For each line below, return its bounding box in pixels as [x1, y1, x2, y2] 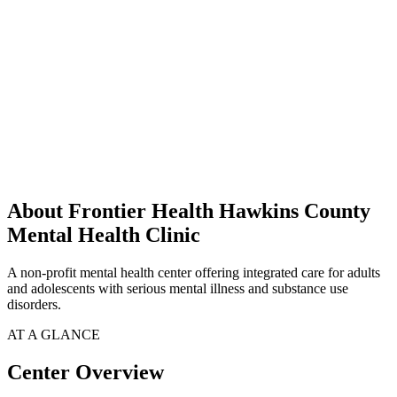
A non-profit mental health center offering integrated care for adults [7, 265, 380, 281]
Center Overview [7, 361, 164, 385]
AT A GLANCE [7, 327, 100, 343]
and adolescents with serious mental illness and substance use [7, 281, 348, 297]
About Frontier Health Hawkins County [7, 199, 370, 223]
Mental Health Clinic [7, 223, 200, 247]
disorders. [7, 297, 61, 313]
